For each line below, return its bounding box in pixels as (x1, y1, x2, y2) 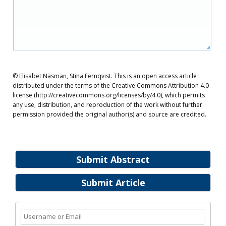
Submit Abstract (76, 153, 150, 165)
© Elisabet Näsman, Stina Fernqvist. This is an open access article (13, 72, 197, 80)
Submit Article (81, 177, 145, 189)
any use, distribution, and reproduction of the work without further (13, 100, 202, 109)
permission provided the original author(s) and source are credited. (13, 110, 206, 119)
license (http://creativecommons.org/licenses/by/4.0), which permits (13, 91, 205, 99)
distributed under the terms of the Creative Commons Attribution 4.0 (13, 81, 209, 90)
